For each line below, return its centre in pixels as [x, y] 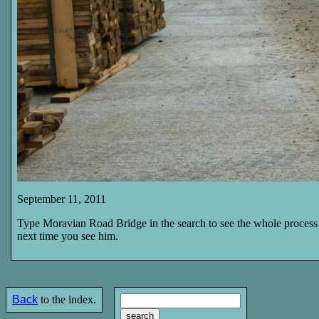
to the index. [67, 299]
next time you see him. [68, 236]
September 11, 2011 [62, 199]
